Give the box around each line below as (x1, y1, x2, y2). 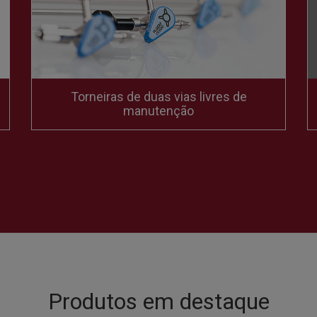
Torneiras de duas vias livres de (70, 88, 247, 104)
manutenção (123, 103, 194, 118)
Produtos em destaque (47, 287, 270, 315)
